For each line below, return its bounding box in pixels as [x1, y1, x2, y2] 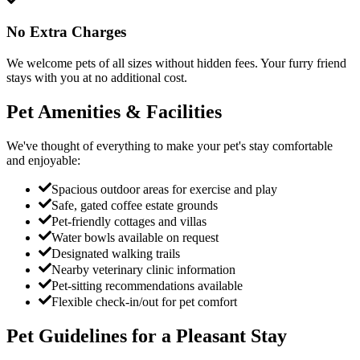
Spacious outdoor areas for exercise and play [51, 182, 277, 196]
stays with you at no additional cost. [6, 70, 187, 84]
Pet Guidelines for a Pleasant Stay [6, 325, 287, 346]
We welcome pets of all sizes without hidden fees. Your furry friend [6, 55, 346, 70]
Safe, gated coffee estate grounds [51, 198, 218, 212]
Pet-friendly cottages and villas [51, 214, 207, 228]
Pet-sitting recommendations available [51, 278, 243, 292]
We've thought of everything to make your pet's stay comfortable [6, 138, 333, 153]
